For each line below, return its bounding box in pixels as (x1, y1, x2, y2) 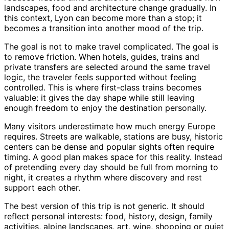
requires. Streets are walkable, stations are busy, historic (4, 131, 223, 142)
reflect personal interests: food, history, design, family (4, 211, 213, 221)
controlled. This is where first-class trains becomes (4, 82, 201, 93)
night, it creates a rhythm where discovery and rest (4, 172, 202, 182)
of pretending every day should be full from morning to (4, 162, 218, 172)
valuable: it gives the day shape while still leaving (4, 92, 195, 103)
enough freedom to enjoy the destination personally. (4, 102, 207, 113)
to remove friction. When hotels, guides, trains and (4, 51, 199, 62)
